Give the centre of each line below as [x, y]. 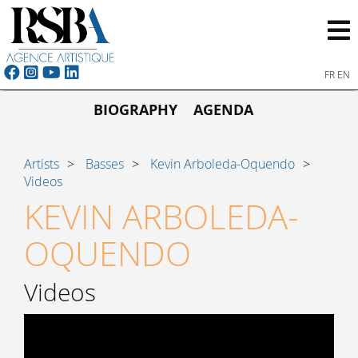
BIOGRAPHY [135, 110]
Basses [105, 164]
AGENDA [223, 110]
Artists [42, 164]
